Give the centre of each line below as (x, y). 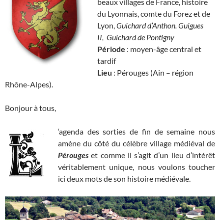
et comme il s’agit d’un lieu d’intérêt (153, 155)
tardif (107, 61)
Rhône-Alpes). (29, 84)
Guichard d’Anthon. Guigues (159, 26)
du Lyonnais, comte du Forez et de (154, 14)
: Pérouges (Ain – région (153, 73)
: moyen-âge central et (163, 49)
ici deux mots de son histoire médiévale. (124, 179)
